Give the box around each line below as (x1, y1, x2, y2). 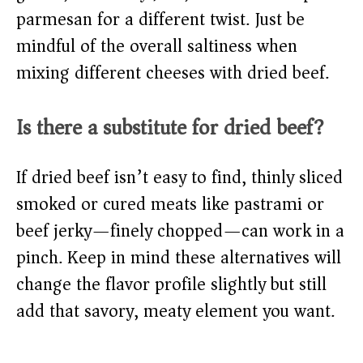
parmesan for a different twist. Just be (16, 4, 305, 36)
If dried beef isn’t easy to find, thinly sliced (16, 162, 343, 194)
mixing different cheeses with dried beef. (16, 58, 329, 89)
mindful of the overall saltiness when (16, 31, 297, 62)
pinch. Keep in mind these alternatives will (16, 242, 341, 274)
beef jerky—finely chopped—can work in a (16, 216, 344, 247)
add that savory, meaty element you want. (16, 296, 335, 327)
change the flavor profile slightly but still (16, 269, 327, 301)
